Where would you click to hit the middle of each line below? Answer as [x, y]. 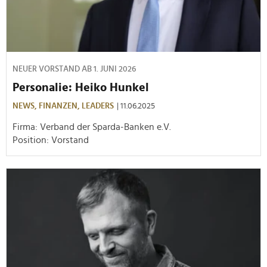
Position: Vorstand [52, 140]
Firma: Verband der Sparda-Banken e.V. [93, 127]
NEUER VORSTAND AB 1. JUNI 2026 [74, 69]
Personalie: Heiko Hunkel [81, 87]
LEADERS [98, 106]
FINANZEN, [60, 106]
